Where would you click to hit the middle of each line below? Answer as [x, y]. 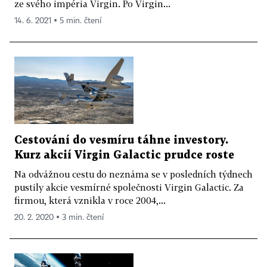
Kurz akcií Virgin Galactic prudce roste [124, 155]
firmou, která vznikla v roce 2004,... [90, 200]
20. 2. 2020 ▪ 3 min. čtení [59, 217]
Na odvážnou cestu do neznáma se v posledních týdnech [133, 174]
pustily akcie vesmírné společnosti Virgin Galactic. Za [129, 187]
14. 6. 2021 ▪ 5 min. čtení [58, 21]
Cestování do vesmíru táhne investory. [121, 140]
